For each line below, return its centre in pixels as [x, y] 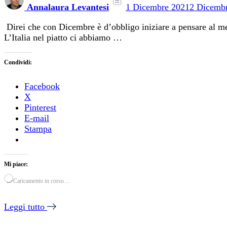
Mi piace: [16, 164]
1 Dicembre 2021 [158, 7]
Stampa [38, 129]
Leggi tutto [26, 207]
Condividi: [18, 63]
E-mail [37, 118]
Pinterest [40, 108]
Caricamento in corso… [42, 181]
